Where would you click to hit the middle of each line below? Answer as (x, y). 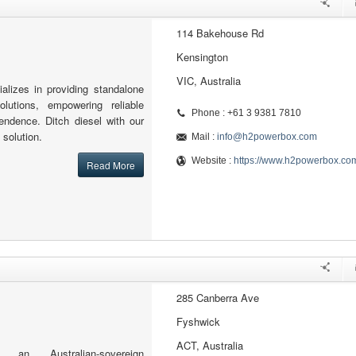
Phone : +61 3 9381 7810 (246, 113)
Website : (212, 161)
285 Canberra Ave (217, 298)
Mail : (204, 137)
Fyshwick (198, 321)
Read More (110, 165)
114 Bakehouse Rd (220, 33)
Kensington (202, 57)
